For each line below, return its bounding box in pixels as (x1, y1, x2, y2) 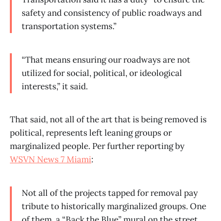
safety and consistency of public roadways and (22, 7, 202, 18)
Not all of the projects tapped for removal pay (22, 187, 198, 199)
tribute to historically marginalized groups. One (22, 201, 206, 212)
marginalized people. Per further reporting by (10, 141, 184, 152)
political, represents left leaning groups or (10, 127, 172, 139)
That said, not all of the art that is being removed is (10, 114, 207, 125)
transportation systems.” (22, 20, 116, 32)
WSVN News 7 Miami (10, 154, 91, 165)
